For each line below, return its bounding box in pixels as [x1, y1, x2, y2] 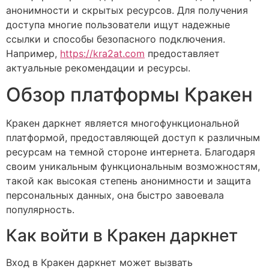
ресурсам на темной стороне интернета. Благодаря [6, 146, 255, 159]
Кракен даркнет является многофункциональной [6, 117, 240, 130]
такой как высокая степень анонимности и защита [6, 175, 251, 187]
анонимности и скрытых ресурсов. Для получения [6, 4, 248, 16]
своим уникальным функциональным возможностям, [6, 160, 260, 173]
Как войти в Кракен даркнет [6, 225, 238, 246]
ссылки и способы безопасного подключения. [6, 33, 225, 45]
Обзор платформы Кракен [6, 83, 253, 107]
